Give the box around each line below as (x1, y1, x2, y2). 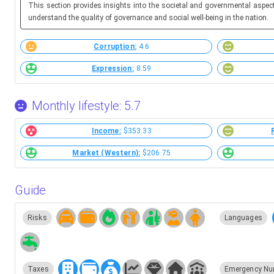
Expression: (92, 64, 134, 73)
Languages (224, 213, 262, 222)
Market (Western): (72, 148, 140, 157)
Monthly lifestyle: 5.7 (32, 98, 141, 113)
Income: (91, 126, 121, 135)
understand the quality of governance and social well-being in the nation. (28, 13, 268, 22)
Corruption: (94, 42, 136, 51)
